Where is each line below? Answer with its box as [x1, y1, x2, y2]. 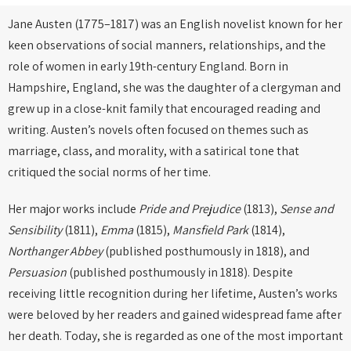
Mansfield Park [172, 222, 248, 238]
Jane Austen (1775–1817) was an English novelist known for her [8, 16, 342, 32]
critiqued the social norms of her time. [8, 164, 211, 180]
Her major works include [8, 201, 139, 217]
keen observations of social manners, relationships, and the [8, 37, 326, 53]
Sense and [280, 201, 334, 217]
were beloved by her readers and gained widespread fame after [8, 306, 342, 323]
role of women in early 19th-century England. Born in [8, 58, 288, 74]
